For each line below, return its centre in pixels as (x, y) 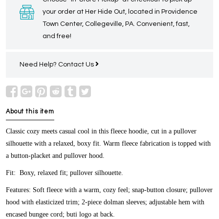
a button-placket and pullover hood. (55, 156)
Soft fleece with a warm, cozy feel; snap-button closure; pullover (122, 190)
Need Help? (39, 65)
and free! (57, 36)
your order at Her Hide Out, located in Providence (120, 12)
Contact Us (77, 65)
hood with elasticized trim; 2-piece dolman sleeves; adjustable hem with (105, 202)
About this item (30, 112)
